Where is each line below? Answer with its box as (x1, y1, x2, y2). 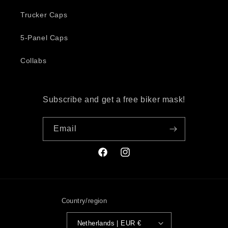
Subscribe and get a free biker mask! (43, 95, 185, 104)
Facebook (97, 153, 131, 162)
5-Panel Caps (20, 34, 68, 42)
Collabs (20, 56, 47, 65)
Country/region (61, 197, 107, 205)
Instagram (119, 153, 155, 162)
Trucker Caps (20, 11, 68, 19)
